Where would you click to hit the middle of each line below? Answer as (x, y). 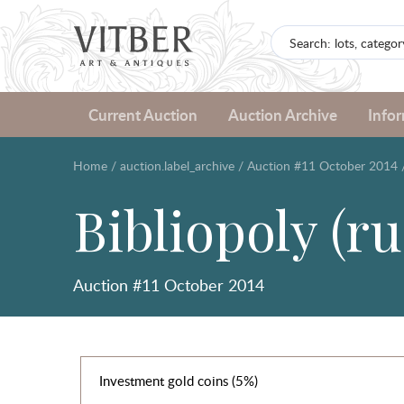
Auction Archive (282, 115)
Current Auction (142, 115)
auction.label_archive (177, 165)
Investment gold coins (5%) (178, 381)
